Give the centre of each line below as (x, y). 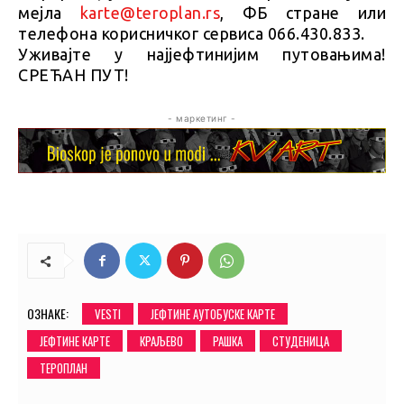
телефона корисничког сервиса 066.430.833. (192, 33)
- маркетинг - (202, 118)
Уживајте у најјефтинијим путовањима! (202, 54)
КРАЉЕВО (161, 341)
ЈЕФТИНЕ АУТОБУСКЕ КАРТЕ (213, 314)
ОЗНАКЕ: (48, 314)
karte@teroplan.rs (150, 12)
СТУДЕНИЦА (301, 341)
